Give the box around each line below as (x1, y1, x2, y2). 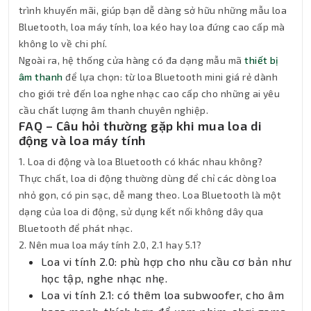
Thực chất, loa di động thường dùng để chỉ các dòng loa (19, 171, 277, 184)
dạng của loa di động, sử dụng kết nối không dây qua (19, 205, 264, 217)
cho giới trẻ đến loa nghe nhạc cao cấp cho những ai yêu (19, 87, 280, 99)
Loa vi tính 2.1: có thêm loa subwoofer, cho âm (41, 287, 285, 301)
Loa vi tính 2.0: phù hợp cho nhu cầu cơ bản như (41, 254, 292, 268)
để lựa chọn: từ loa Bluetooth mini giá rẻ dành (62, 70, 278, 83)
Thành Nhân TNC (102, 280, 187, 292)
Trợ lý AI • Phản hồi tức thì (102, 298, 196, 307)
